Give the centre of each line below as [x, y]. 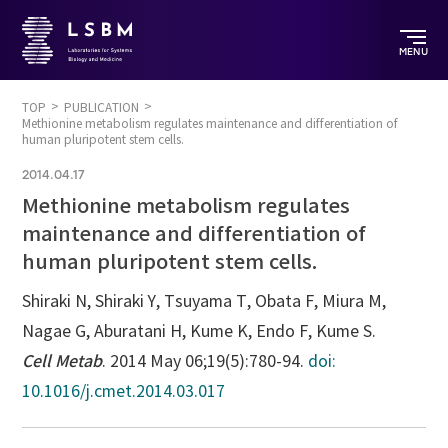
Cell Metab [62, 361]
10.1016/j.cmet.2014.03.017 [124, 391]
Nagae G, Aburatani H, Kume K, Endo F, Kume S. [199, 331]
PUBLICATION [102, 107]
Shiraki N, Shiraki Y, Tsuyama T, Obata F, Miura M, [204, 301]
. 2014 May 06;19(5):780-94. [205, 361]
